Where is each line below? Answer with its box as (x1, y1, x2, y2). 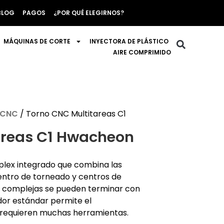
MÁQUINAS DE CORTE (3, 37, 71, 45)
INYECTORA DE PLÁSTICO (89, 37, 169, 45)
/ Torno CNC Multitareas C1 (17, 108, 126, 119)
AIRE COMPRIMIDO (113, 48, 171, 56)
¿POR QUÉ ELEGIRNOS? (53, 8, 124, 17)
